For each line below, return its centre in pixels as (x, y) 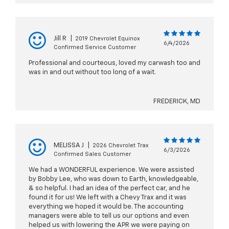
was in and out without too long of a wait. (92, 73)
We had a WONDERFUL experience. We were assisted (111, 170)
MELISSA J (69, 146)
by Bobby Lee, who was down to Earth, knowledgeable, (113, 179)
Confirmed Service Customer (95, 48)
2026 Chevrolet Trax (121, 146)
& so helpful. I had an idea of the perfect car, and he (109, 189)
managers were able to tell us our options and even (109, 216)
